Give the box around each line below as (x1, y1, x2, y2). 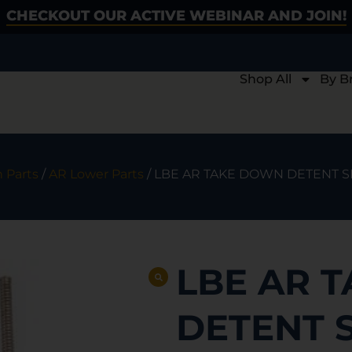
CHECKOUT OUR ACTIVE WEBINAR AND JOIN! (5, 7, 346, 24)
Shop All (239, 71, 291, 86)
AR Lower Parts (49, 167, 144, 182)
